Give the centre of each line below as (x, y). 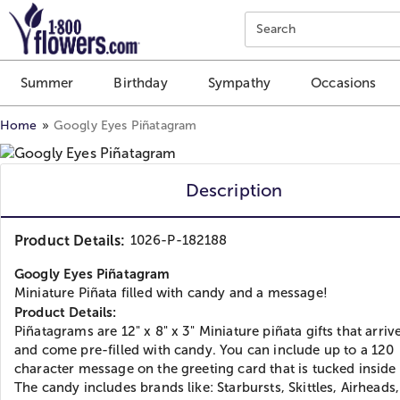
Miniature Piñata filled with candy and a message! (171, 292)
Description (234, 190)
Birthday (141, 83)
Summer (47, 83)
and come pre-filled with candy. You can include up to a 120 (204, 350)
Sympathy (239, 83)
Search (276, 29)
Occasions (344, 83)
